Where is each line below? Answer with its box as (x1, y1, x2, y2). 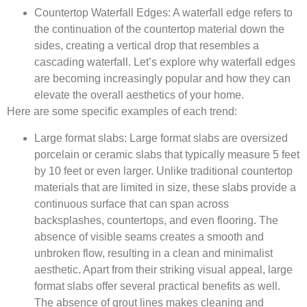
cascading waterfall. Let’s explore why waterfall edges (34, 56, 295, 69)
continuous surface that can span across (34, 197, 229, 210)
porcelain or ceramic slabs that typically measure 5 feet (34, 148, 299, 160)
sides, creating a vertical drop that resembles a (34, 40, 259, 52)
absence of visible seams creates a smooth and (34, 230, 264, 243)
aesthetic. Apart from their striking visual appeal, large (34, 263, 293, 275)
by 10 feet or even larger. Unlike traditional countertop (34, 164, 293, 177)
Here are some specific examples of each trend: (7, 106, 237, 118)
